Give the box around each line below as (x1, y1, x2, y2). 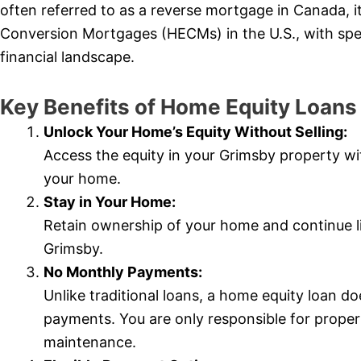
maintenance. (44, 334, 136, 351)
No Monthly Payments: (44, 263, 202, 281)
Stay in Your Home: (44, 193, 176, 211)
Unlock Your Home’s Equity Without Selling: (44, 123, 347, 141)
